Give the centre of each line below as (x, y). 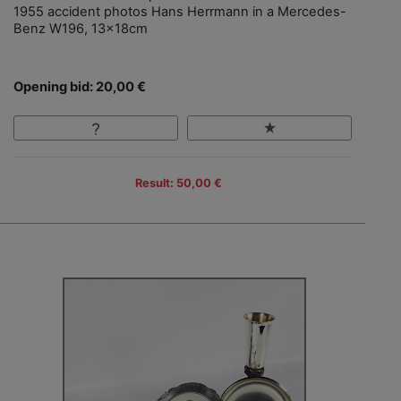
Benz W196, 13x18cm (81, 29)
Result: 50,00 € (178, 183)
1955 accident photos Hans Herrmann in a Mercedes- (180, 12)
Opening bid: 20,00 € (80, 87)
